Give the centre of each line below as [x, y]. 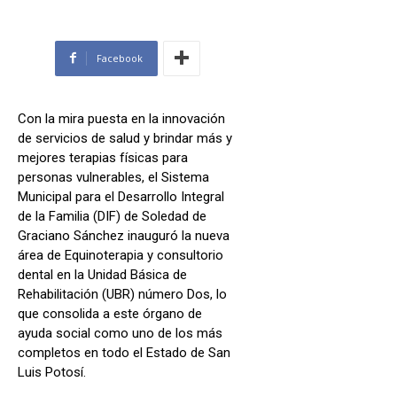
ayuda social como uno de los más [120, 333]
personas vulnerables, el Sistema [113, 177]
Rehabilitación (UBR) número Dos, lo [122, 294]
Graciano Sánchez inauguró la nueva [124, 235]
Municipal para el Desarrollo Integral [121, 196]
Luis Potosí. [52, 372]
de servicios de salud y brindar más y [125, 138]
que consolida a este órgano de [110, 313]
